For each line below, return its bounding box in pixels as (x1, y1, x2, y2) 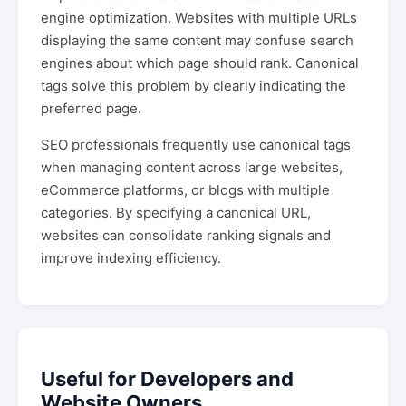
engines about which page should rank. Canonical (41, 53, 359, 72)
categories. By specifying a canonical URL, (41, 203, 311, 221)
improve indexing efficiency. (41, 248, 221, 266)
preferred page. (41, 99, 141, 117)
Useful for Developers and (41, 367, 294, 391)
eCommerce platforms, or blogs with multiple (41, 180, 330, 198)
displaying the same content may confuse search (41, 31, 353, 49)
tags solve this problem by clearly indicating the (41, 76, 346, 94)
